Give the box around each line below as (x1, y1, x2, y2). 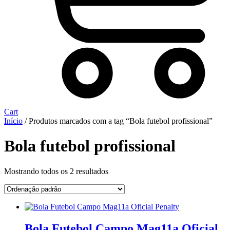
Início (4, 116, 23, 125)
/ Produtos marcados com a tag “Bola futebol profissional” (23, 116, 213, 125)
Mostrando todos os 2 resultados (4, 166, 108, 176)
